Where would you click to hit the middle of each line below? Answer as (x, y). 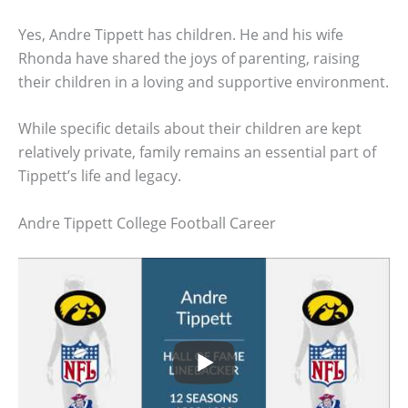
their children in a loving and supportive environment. (204, 82)
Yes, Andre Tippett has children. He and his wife (181, 34)
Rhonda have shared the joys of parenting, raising (189, 58)
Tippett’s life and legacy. (100, 176)
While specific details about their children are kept (190, 129)
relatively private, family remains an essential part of (197, 153)
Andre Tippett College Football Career (147, 223)
